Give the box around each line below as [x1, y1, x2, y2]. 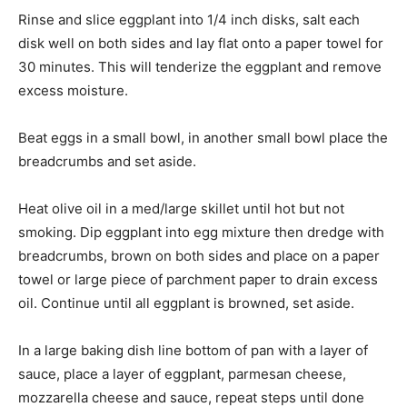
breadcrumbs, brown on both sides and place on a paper [18, 247, 380, 265]
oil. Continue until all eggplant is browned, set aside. [18, 294, 354, 313]
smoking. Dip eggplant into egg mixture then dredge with [18, 223, 384, 242]
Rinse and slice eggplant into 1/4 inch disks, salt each [18, 11, 360, 29]
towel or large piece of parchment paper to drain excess [18, 271, 378, 289]
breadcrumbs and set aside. [18, 153, 196, 171]
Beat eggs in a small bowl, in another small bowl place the [18, 129, 388, 147]
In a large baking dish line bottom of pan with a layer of [18, 342, 368, 360]
